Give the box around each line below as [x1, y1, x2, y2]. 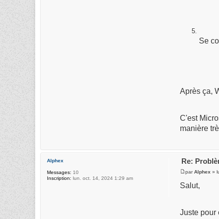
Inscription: [47, 175, 71, 181]
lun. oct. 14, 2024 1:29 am [71, 175, 133, 181]
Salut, [180, 181, 200, 190]
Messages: [47, 169, 71, 175]
